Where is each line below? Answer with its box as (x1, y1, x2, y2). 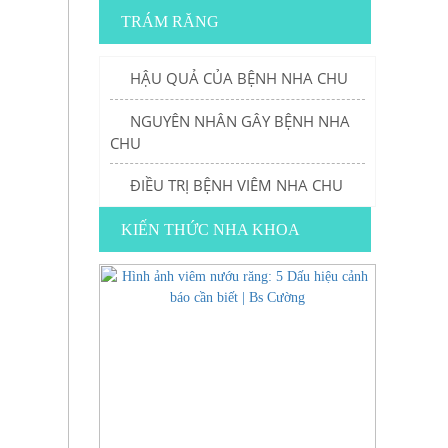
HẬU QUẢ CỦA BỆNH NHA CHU (129, 68, 348, 88)
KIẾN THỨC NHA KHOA (120, 221, 300, 238)
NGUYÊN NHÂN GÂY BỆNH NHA (129, 111, 350, 131)
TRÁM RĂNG (120, 13, 219, 30)
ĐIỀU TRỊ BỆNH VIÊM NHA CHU (129, 175, 343, 195)
